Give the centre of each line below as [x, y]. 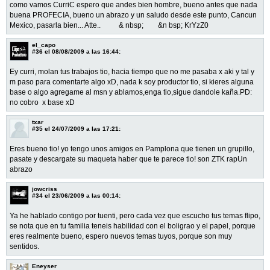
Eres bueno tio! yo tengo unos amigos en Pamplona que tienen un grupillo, [132, 149]
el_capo [44, 45]
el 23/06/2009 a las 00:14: [82, 195]
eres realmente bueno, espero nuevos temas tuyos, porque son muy [121, 236]
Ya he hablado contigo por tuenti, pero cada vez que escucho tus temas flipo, [135, 215]
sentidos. [24, 246]
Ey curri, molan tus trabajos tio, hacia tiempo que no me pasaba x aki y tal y [132, 71]
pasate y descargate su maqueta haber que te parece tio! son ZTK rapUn [128, 159]
